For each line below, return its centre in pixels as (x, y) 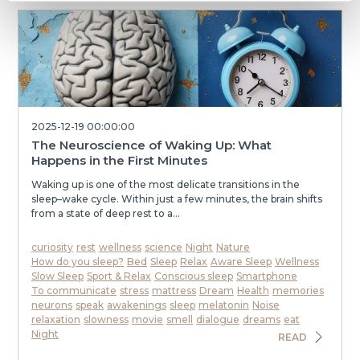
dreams (262, 319)
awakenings (137, 305)
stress (134, 290)
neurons (52, 305)
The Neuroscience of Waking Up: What (151, 145)
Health (253, 290)
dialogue (218, 319)
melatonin (224, 305)
